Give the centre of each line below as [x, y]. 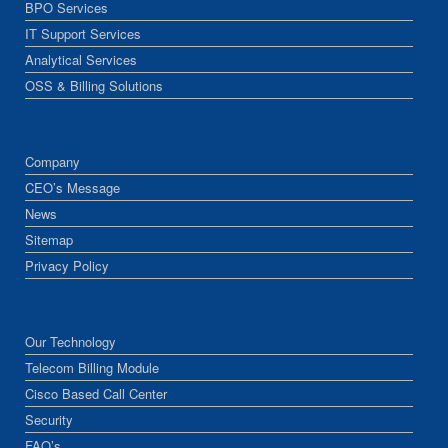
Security [49, 419]
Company [52, 161]
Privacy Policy [67, 265]
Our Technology [70, 341]
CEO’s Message [72, 187]
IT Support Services [83, 33]
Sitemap [49, 239]
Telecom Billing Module [92, 367]
